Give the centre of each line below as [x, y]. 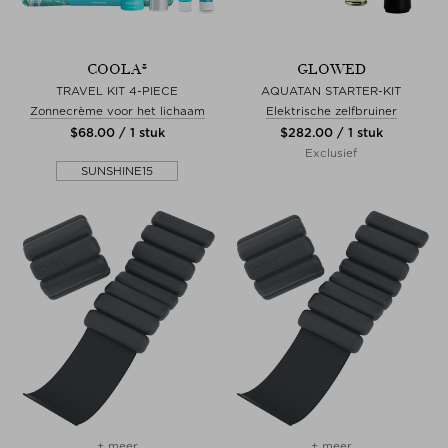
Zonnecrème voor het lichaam [117, 110]
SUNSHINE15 [116, 170]
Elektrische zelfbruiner [331, 110]
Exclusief [331, 152]
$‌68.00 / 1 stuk [117, 132]
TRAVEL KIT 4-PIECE [117, 90]
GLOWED [331, 69]
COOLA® [117, 69]
